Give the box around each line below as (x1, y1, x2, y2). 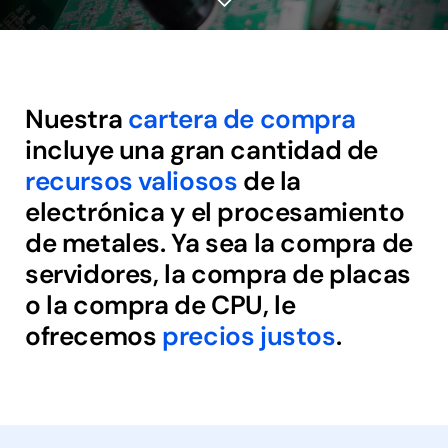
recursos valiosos (24, 163, 238, 198)
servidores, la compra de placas (24, 256, 411, 291)
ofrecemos (24, 318, 163, 353)
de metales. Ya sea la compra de (24, 225, 413, 260)
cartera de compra (127, 101, 356, 136)
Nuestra (24, 101, 128, 136)
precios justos (162, 318, 336, 353)
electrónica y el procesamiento (24, 194, 405, 229)
